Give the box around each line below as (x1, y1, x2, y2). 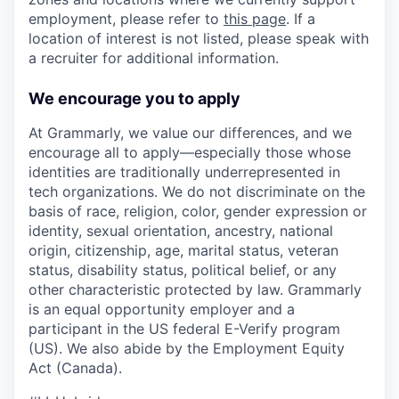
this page (224, 10, 286, 28)
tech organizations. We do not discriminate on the (28, 183, 365, 200)
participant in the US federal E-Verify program (28, 320, 340, 338)
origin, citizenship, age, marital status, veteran (28, 241, 338, 259)
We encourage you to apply (28, 89, 240, 108)
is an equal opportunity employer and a (28, 300, 295, 318)
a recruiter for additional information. (28, 49, 279, 67)
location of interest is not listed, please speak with (28, 29, 369, 47)
